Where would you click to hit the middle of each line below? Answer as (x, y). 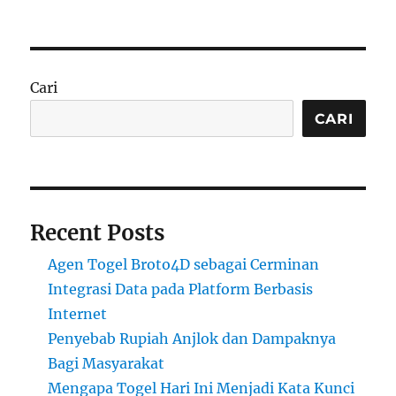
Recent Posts (98, 233)
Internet (78, 314)
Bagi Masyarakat (107, 363)
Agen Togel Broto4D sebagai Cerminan (184, 264)
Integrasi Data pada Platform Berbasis (181, 289)
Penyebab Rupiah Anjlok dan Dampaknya (192, 339)
